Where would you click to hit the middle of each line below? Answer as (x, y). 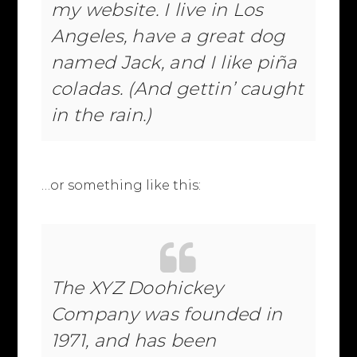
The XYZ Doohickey (137, 287)
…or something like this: (122, 185)
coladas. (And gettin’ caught (177, 88)
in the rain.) (101, 114)
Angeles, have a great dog (168, 35)
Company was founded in (167, 314)
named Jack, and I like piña (174, 62)
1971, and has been (133, 340)
